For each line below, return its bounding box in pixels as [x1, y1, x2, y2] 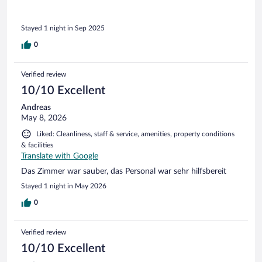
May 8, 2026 [21, 114, 67, 123]
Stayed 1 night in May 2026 [21, 182, 106, 190]
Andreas [21, 104, 51, 112]
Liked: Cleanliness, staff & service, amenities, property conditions [36, 130, 235, 138]
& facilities [21, 142, 53, 149]
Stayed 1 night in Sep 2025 [21, 25, 105, 32]
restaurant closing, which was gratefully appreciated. [21, 5, 209, 14]
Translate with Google [21, 152, 98, 161]
